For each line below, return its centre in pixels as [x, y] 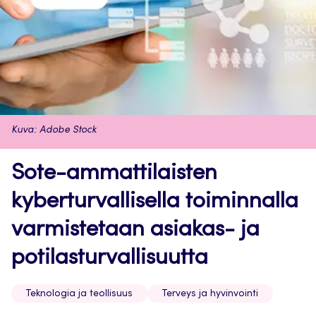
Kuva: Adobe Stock [54, 131]
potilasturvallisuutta [113, 259]
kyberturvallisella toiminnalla [155, 203]
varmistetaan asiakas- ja [135, 231]
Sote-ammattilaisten [114, 175]
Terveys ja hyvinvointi [210, 294]
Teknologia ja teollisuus [79, 294]
